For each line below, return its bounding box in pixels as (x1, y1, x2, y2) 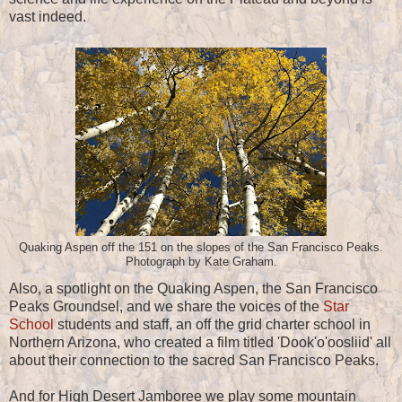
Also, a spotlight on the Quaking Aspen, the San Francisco (9, 281, 378, 297)
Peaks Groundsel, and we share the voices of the (9, 299, 323, 315)
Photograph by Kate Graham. (125, 256, 277, 269)
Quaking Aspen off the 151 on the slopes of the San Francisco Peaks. (19, 241, 383, 255)
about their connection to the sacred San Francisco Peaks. (9, 353, 379, 369)
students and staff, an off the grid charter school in (54, 317, 371, 333)
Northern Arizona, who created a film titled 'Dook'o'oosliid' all (9, 335, 391, 351)
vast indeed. (9, 9, 86, 25)
